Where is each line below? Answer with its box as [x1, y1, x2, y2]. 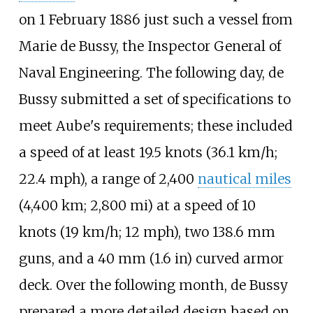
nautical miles [197, 170, 291, 188]
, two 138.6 [177, 224, 244, 241]
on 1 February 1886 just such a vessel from [18, 11, 293, 29]
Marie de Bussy [18, 38, 116, 55]
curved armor [191, 250, 284, 268]
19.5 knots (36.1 [138, 144, 235, 161]
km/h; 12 [82, 224, 140, 241]
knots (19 [18, 224, 79, 241]
